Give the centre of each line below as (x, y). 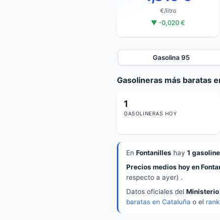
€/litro (168, 10)
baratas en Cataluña (158, 202)
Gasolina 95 (171, 57)
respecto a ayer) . (154, 178)
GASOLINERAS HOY (151, 114)
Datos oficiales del (156, 192)
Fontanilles (154, 153)
